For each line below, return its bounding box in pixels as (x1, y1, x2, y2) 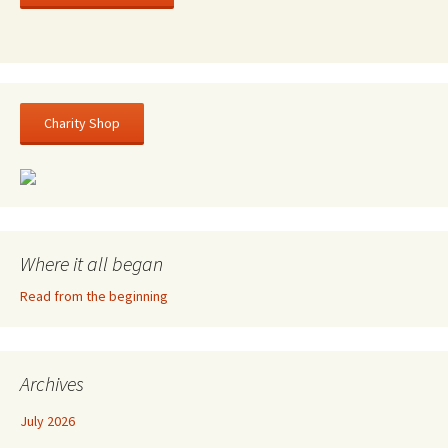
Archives (20, 370, 84, 396)
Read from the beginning (20, 286, 168, 305)
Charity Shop (44, 113, 120, 132)
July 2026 (20, 411, 75, 430)
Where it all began (20, 250, 163, 276)
